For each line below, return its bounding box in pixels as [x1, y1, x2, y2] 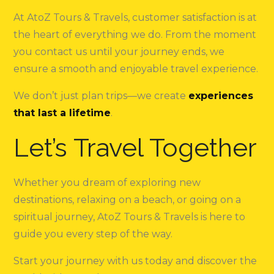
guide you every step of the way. [13, 228, 173, 240]
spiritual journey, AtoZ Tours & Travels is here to [13, 210, 246, 223]
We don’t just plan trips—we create [13, 89, 189, 102]
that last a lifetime [13, 106, 111, 119]
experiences [188, 89, 254, 102]
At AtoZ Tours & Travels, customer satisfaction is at [13, 11, 257, 23]
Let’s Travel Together [13, 132, 257, 163]
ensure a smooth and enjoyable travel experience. [13, 62, 259, 75]
